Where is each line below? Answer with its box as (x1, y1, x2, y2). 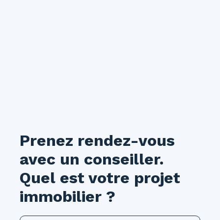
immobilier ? (20, 187, 115, 206)
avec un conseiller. (20, 150, 164, 169)
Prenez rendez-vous (20, 131, 175, 150)
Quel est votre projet (20, 168, 180, 188)
